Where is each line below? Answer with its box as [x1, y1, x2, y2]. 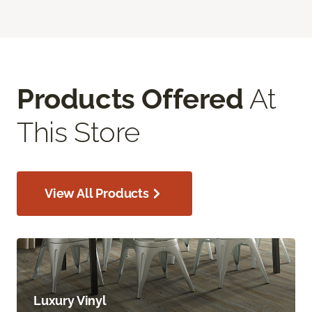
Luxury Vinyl [33, 293, 107, 309]
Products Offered [17, 81, 244, 115]
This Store [17, 115, 141, 148]
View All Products [45, 185, 149, 201]
